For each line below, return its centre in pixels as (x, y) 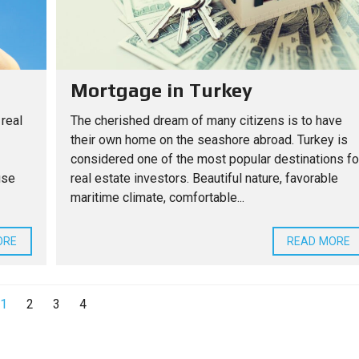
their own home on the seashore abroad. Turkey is (209, 139)
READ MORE (319, 241)
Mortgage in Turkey (161, 90)
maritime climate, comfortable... (157, 197)
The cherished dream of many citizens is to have (206, 120)
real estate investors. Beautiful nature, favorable (204, 178)
